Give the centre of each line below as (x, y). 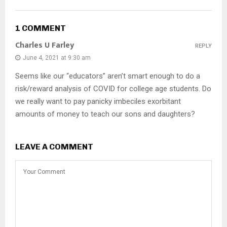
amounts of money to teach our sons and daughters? (105, 114)
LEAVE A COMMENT (54, 146)
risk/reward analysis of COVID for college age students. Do (113, 88)
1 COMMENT (41, 28)
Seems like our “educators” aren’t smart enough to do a (108, 76)
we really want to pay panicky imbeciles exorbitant (98, 101)
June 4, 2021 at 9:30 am (57, 58)
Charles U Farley (45, 45)
